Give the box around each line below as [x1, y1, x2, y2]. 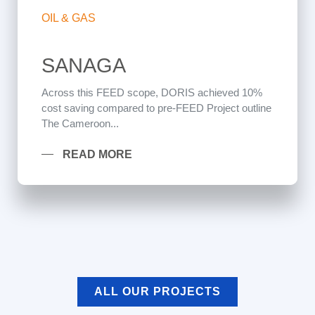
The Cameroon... [41, 117, 119, 129]
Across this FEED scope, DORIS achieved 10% [41, 86, 262, 98]
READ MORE [63, 148, 132, 160]
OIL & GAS [41, 12, 96, 24]
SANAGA [41, 54, 126, 77]
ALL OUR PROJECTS [94, 285, 221, 297]
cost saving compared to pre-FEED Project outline [41, 102, 271, 114]
